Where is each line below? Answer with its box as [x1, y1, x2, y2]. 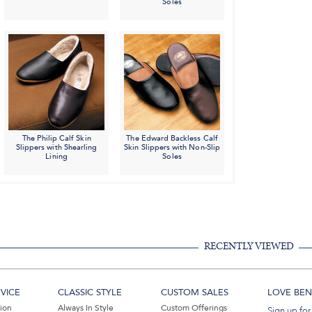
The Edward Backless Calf [126, 133, 218, 144]
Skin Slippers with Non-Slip [124, 142, 220, 153]
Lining [45, 151, 68, 162]
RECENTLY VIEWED [203, 241, 294, 252]
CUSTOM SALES [160, 286, 228, 299]
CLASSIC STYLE [58, 286, 123, 299]
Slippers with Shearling [15, 142, 97, 153]
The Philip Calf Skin [22, 133, 91, 144]
